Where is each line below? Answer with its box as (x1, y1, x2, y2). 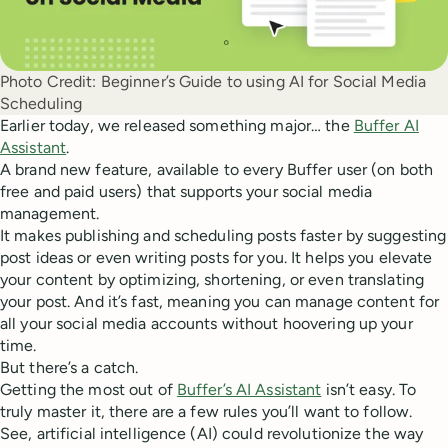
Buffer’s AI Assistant (176, 380, 322, 400)
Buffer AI (353, 116, 419, 136)
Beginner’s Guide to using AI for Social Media (100, 72, 427, 92)
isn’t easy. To (321, 380, 417, 400)
